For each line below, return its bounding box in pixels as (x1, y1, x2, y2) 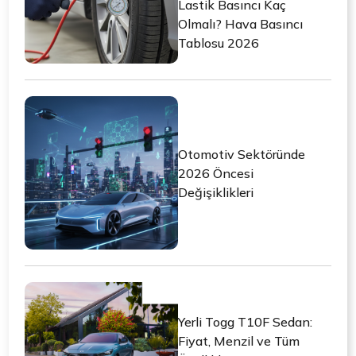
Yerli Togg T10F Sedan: (178, 314, 312, 331)
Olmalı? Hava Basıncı (178, 16, 303, 33)
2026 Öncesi (178, 164, 253, 181)
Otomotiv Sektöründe (178, 145, 305, 162)
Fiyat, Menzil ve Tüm (178, 333, 300, 350)
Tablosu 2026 (178, 35, 259, 52)
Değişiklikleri (178, 184, 253, 200)
